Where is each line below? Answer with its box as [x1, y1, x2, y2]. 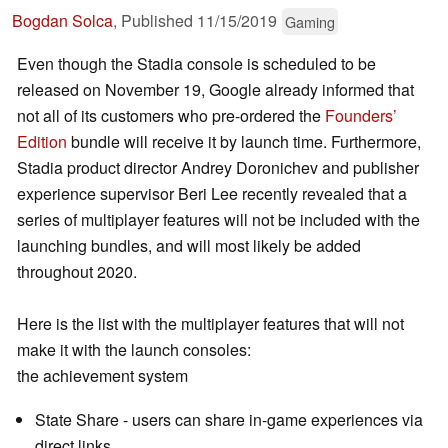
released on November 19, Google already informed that [17, 78, 414, 102]
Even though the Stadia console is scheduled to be [17, 52, 376, 76]
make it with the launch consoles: [17, 338, 251, 362]
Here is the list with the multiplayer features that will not [17, 312, 404, 336]
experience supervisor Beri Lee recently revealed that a [17, 182, 407, 206]
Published [121, 9, 197, 33]
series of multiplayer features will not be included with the [17, 208, 420, 232]
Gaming [285, 11, 335, 33]
